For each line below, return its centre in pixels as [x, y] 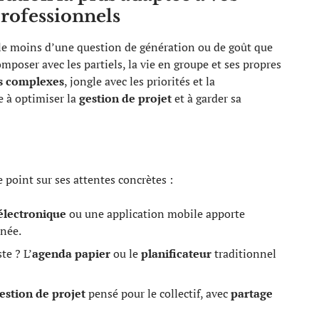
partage [252, 293]
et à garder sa [206, 98]
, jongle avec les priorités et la [140, 81]
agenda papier [71, 253]
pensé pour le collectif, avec [158, 293]
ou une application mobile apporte [156, 214]
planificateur [176, 253]
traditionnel [244, 253]
